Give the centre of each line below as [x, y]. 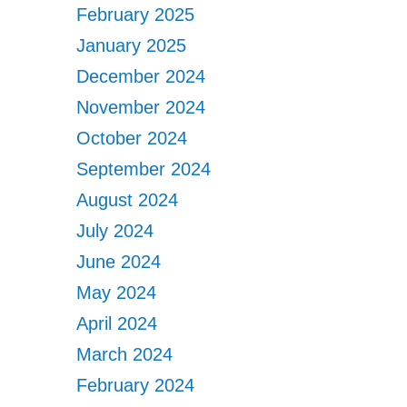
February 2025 [136, 15]
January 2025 [132, 45]
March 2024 [125, 354]
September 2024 [144, 169]
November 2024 [141, 107]
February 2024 [136, 385]
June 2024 [119, 262]
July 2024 [115, 231]
